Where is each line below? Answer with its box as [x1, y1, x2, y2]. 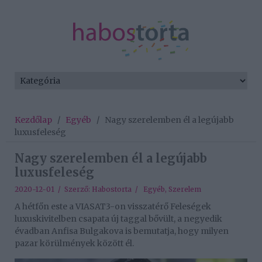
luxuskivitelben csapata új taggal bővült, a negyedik [15, 213, 222, 225]
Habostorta [92, 185, 132, 194]
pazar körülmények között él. [15, 238, 134, 249]
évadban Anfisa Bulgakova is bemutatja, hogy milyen [15, 226, 229, 237]
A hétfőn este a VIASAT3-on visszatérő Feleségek [15, 201, 211, 212]
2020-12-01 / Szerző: [15, 185, 92, 194]
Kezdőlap [15, 115, 52, 126]
